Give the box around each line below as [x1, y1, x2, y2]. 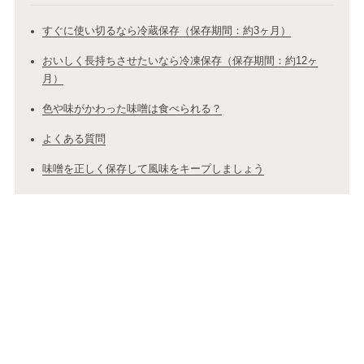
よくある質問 [41, 132, 106, 145]
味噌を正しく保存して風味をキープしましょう [41, 162, 264, 175]
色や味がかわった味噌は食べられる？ [41, 102, 222, 115]
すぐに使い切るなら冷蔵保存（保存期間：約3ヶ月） [41, 24, 291, 37]
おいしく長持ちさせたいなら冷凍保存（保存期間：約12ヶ [41, 54, 318, 67]
